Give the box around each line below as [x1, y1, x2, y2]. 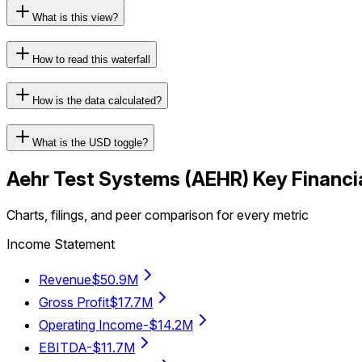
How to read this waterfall [32, 53, 150, 65]
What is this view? [32, 11, 118, 23]
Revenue [39, 271, 91, 288]
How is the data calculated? [32, 95, 162, 107]
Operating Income [39, 316, 143, 333]
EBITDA [39, 339, 86, 356]
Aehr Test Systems [6, 166, 180, 191]
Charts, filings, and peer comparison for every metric [6, 206, 309, 223]
